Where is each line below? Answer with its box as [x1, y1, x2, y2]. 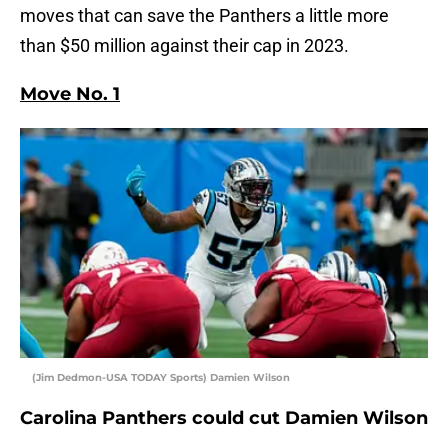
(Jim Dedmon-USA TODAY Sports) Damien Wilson [32, 371, 290, 385]
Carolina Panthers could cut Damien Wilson [20, 407, 428, 430]
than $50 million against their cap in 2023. [20, 35, 349, 57]
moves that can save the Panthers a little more [20, 5, 389, 27]
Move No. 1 [20, 83, 120, 106]
